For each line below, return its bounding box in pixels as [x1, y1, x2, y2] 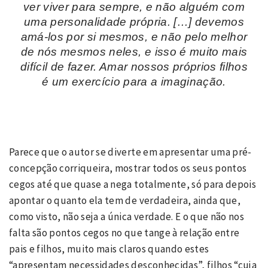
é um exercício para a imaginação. [42, 75, 226, 88]
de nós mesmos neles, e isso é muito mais [20, 45, 248, 58]
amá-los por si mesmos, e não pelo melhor [20, 30, 248, 43]
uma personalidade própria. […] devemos [24, 15, 244, 28]
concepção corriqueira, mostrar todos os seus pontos [9, 162, 247, 175]
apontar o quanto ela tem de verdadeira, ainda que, [9, 194, 240, 208]
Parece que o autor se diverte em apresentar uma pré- [9, 145, 252, 159]
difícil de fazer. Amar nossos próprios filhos [20, 60, 248, 73]
